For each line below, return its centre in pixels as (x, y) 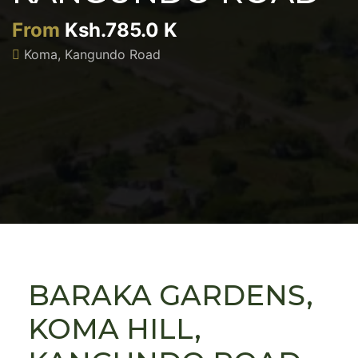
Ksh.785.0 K (121, 30)
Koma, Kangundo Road (92, 54)
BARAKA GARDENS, (171, 295)
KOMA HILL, (115, 329)
